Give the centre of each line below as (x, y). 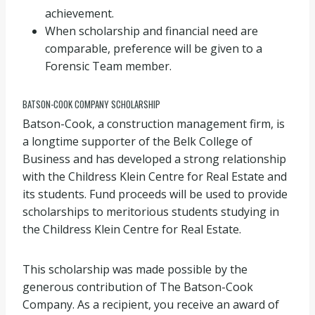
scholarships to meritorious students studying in (151, 212)
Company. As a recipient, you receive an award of (151, 304)
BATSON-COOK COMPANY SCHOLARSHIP (91, 104)
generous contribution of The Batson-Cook (138, 287)
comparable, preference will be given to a (154, 48)
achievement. (79, 13)
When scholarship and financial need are (152, 31)
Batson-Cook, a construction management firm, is (154, 124)
